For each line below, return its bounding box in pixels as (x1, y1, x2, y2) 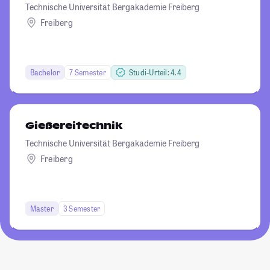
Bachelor (30, 67, 60, 77)
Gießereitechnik (25, 119, 122, 132)
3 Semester (63, 203, 101, 213)
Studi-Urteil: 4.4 (128, 67, 181, 77)
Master (30, 203, 54, 213)
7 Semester (69, 67, 106, 77)
